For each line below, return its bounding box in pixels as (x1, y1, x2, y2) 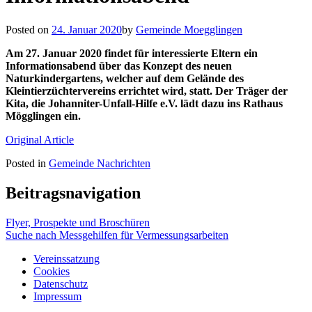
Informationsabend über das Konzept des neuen (6, 59, 232, 72)
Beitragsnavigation (6, 183, 141, 202)
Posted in (6, 157, 46, 169)
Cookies (33, 265, 70, 277)
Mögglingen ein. (6, 109, 81, 122)
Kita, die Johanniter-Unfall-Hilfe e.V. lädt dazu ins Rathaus (6, 97, 283, 109)
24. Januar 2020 (52, 23, 122, 36)
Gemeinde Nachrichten (49, 157, 150, 169)
